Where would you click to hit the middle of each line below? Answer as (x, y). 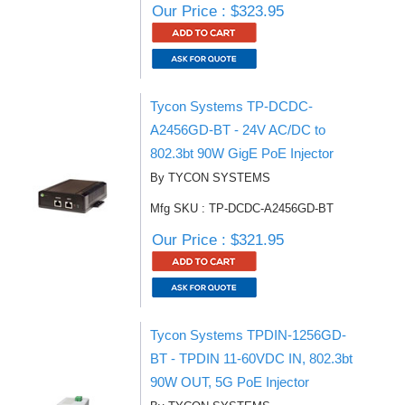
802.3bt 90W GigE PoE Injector (242, 153)
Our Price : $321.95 (218, 240)
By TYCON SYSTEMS (210, 178)
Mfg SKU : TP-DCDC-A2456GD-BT (242, 208)
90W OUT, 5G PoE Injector (230, 382)
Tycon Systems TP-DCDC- (231, 106)
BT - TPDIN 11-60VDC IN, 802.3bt (251, 358)
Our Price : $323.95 (218, 11)
